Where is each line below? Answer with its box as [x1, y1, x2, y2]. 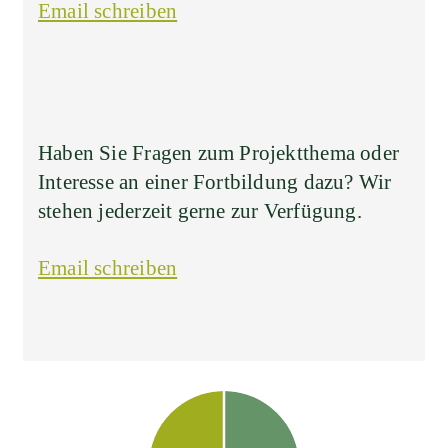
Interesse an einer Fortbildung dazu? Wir [38, 170, 392, 195]
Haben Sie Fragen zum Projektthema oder [38, 141, 399, 166]
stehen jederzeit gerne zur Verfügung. [38, 199, 362, 224]
